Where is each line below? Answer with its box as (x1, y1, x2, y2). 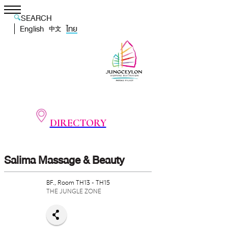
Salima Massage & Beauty (4, 151, 124, 169)
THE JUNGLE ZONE (46, 188, 101, 194)
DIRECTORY (49, 117, 106, 130)
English (20, 22, 44, 35)
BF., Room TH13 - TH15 (46, 179, 110, 186)
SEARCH (21, 12, 52, 24)
